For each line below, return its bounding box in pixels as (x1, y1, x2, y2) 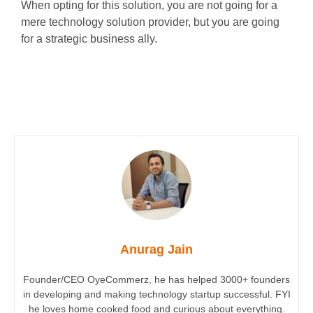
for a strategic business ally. (21, 32, 157, 45)
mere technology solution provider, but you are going (21, 15, 279, 28)
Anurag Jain (120, 242, 193, 256)
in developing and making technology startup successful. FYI (22, 288, 291, 300)
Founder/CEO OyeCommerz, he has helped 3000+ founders (23, 273, 290, 285)
